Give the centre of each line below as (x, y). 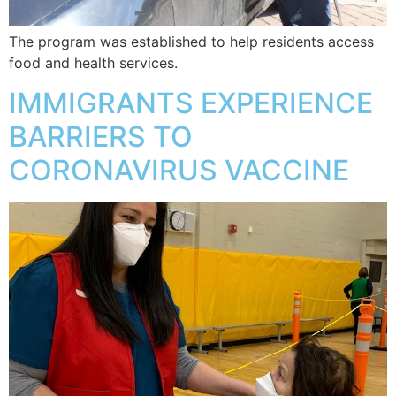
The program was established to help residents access (191, 42)
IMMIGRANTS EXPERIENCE (191, 103)
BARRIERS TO (101, 136)
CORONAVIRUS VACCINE (179, 170)
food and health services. (93, 63)
